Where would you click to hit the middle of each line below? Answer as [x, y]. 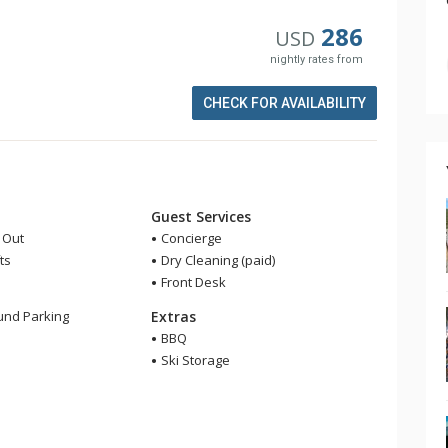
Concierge [190, 238]
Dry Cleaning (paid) [217, 260]
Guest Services [201, 216]
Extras [174, 316]
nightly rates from [317, 59]
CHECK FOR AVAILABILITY [284, 103]
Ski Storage [194, 360]
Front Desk [192, 282]
